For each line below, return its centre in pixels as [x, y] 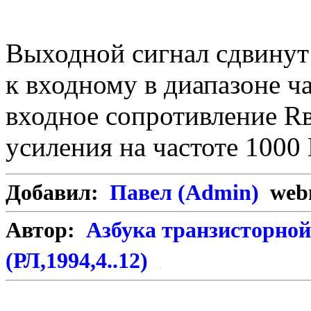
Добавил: [58, 193]
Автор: [46, 230]
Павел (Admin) [187, 193]
